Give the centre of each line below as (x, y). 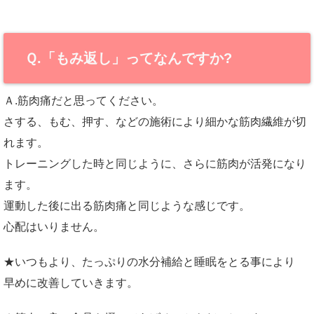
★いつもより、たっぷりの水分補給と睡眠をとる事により (149, 262)
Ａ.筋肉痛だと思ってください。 (83, 101)
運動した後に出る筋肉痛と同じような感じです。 (127, 206)
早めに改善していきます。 (71, 283)
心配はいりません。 (54, 227)
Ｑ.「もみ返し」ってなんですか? (128, 58)
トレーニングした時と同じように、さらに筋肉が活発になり (155, 164)
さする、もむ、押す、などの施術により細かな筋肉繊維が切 (155, 122)
